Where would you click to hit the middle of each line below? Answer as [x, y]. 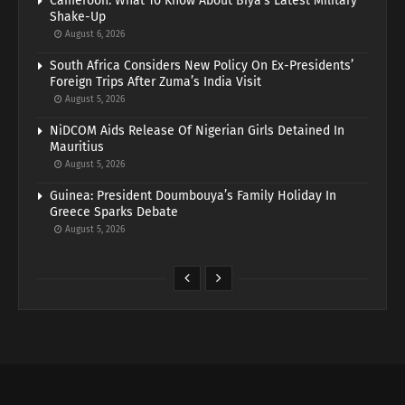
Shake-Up [78, 17]
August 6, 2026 [94, 35]
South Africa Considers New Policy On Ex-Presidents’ [202, 66]
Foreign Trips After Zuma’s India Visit [155, 82]
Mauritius [77, 147]
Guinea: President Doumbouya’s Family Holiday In [193, 196]
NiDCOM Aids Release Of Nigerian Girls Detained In [197, 131]
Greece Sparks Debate [114, 212]
